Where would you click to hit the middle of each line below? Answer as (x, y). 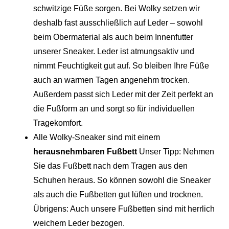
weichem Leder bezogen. (79, 223)
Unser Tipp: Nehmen (176, 151)
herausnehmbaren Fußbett (85, 151)
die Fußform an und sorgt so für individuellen (114, 108)
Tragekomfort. (58, 123)
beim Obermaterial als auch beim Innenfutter (113, 37)
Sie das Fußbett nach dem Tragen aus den (110, 166)
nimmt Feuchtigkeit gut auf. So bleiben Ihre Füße (121, 65)
